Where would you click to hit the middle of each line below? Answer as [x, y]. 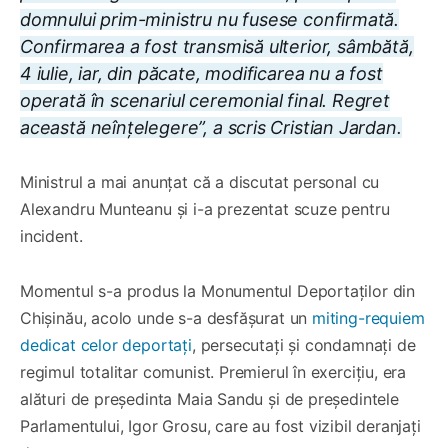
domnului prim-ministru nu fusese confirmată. [210, 20]
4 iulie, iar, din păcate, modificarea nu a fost [201, 74]
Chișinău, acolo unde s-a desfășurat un [166, 318]
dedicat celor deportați [106, 345]
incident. [51, 236]
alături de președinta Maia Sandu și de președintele [209, 399]
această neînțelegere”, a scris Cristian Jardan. [211, 128]
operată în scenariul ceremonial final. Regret [205, 101]
